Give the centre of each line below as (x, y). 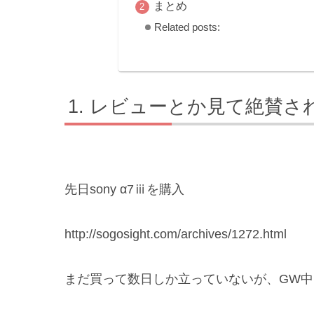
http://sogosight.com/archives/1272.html (176, 234)
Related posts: (187, 27)
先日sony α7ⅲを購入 (124, 190)
